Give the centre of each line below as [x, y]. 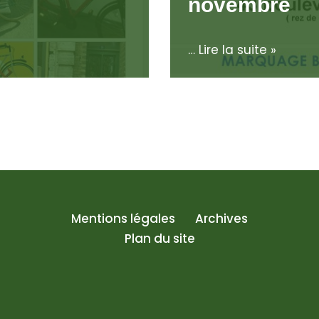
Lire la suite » [237, 50]
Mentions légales [123, 219]
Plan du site [159, 239]
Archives [221, 219]
